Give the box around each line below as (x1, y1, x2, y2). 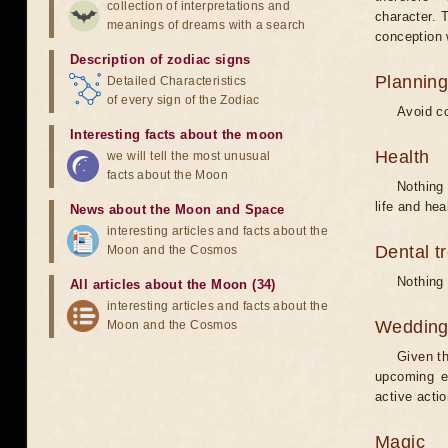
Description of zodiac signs (70, 52, 251, 67)
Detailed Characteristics (107, 74, 247, 88)
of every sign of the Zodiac (107, 93, 260, 107)
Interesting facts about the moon (70, 127, 284, 142)
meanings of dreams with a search (107, 18, 306, 32)
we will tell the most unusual (107, 149, 271, 163)
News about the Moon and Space (70, 202, 285, 217)
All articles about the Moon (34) (70, 277, 276, 292)
